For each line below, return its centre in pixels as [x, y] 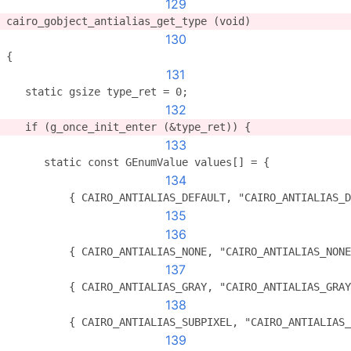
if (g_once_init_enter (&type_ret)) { [128, 127]
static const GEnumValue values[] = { [138, 162]
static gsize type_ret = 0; [97, 92]
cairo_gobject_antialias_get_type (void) [128, 21]
